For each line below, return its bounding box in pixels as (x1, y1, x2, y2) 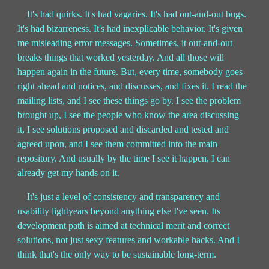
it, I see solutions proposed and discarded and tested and (17, 124, 229, 135)
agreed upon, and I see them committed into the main (17, 139, 218, 150)
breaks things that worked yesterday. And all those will (17, 52, 225, 63)
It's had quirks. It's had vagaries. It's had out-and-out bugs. (27, 9, 247, 20)
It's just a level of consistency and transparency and (27, 192, 220, 202)
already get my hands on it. (17, 168, 120, 178)
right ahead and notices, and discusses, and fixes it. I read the (17, 81, 247, 92)
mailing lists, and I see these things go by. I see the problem (17, 95, 241, 106)
